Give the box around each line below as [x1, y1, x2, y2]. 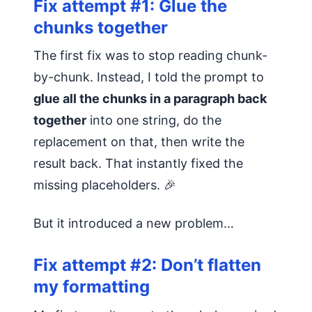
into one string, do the [86, 113, 221, 128]
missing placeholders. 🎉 [33, 178, 176, 193]
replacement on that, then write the [33, 134, 244, 150]
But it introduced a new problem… [33, 216, 234, 231]
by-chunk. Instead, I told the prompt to [33, 70, 264, 85]
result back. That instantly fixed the [33, 156, 243, 171]
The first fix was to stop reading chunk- [33, 48, 267, 63]
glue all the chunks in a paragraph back [33, 91, 267, 107]
